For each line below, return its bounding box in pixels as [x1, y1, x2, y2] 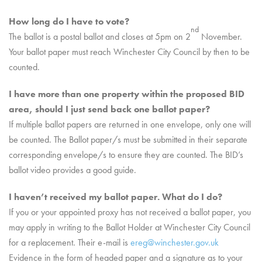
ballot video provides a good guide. [9, 164, 136, 176]
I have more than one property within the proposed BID [9, 88, 244, 100]
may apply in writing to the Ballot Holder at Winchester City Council [9, 221, 250, 233]
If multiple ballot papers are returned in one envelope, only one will [9, 118, 251, 130]
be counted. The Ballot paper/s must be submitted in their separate [9, 133, 247, 146]
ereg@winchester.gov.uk [130, 236, 219, 249]
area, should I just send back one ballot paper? [9, 103, 210, 115]
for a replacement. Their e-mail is [9, 236, 130, 249]
